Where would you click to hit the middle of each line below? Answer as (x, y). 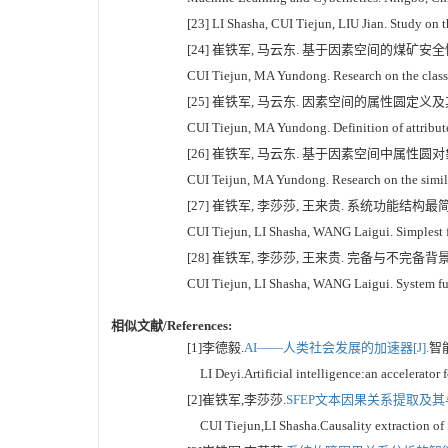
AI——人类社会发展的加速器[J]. (336, 347)
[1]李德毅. (215, 347)
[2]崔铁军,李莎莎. (236, 399)
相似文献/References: (171, 325)
